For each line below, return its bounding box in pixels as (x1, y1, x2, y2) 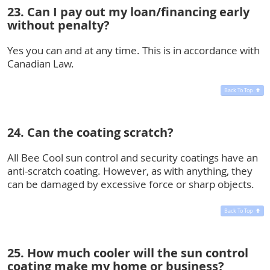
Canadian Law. (7, 56, 74, 71)
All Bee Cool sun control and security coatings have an (7, 150, 258, 165)
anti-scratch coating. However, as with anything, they (7, 163, 253, 178)
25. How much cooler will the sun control (7, 244, 248, 261)
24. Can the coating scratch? (7, 124, 174, 140)
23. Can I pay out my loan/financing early (7, 3, 250, 20)
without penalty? (7, 16, 110, 33)
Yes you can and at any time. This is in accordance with (7, 43, 260, 57)
